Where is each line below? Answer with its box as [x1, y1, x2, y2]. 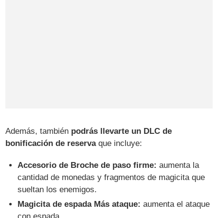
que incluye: [96, 138, 143, 148]
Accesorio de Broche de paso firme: [18, 160, 157, 170]
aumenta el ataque [141, 200, 210, 209]
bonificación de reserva [5, 138, 96, 148]
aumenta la [157, 160, 200, 170]
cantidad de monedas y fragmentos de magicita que [18, 172, 205, 182]
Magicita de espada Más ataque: [18, 200, 141, 209]
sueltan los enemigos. [18, 184, 97, 194]
